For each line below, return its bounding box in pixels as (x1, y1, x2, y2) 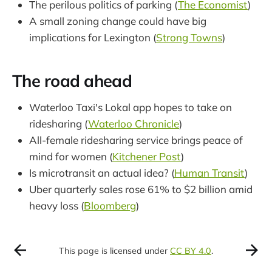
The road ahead (12, 70, 132, 92)
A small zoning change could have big (29, 14, 206, 27)
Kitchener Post (112, 149, 181, 163)
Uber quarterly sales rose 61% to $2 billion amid (29, 182, 253, 195)
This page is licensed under (59, 245, 170, 257)
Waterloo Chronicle (88, 117, 179, 130)
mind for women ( (29, 149, 112, 163)
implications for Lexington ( (29, 30, 156, 44)
